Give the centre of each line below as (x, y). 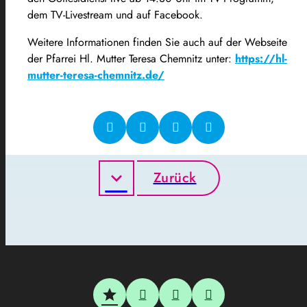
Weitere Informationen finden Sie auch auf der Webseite (157, 42)
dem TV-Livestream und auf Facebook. (115, 14)
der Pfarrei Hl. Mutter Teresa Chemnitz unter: (131, 58)
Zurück (175, 177)
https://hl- (261, 58)
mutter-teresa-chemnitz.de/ (96, 75)
